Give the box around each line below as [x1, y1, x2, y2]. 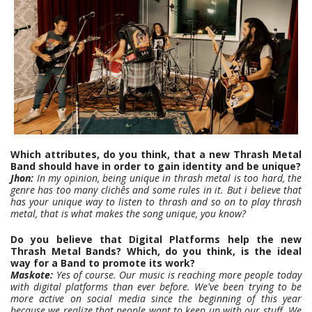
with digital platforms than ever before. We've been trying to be [10, 280, 302, 294]
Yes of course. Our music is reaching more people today [53, 268, 302, 282]
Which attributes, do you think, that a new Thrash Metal [10, 148, 302, 162]
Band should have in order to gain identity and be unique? [10, 159, 301, 173]
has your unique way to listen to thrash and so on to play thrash [10, 195, 302, 209]
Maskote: [10, 268, 53, 282]
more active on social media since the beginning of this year [10, 292, 302, 306]
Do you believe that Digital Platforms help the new [10, 233, 302, 247]
